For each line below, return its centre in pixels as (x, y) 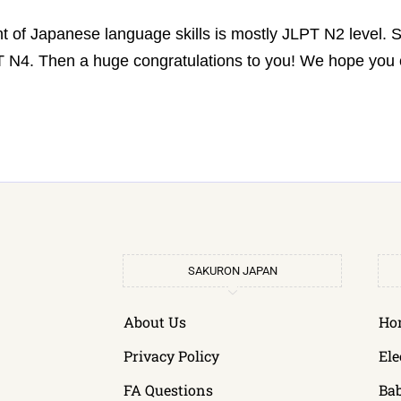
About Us (155, 322)
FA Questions (168, 390)
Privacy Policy (171, 356)
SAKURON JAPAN (232, 271)
